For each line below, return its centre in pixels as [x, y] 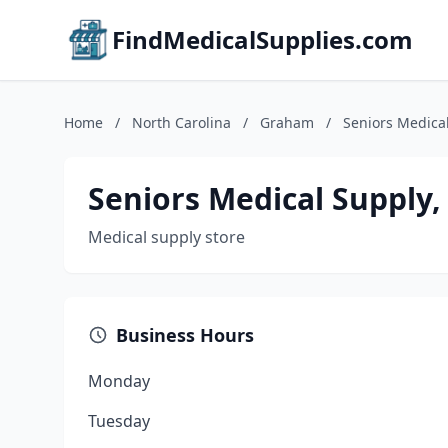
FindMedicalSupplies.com [262, 39]
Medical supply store [166, 237]
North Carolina [181, 122]
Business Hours [185, 335]
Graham [287, 122]
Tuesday [119, 421]
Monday [119, 381]
